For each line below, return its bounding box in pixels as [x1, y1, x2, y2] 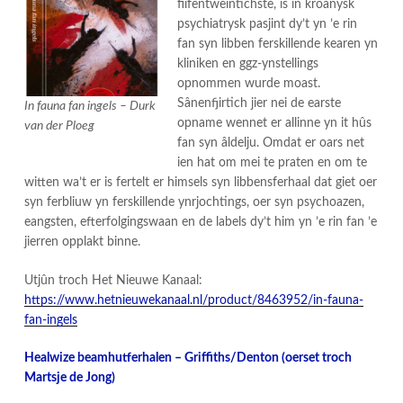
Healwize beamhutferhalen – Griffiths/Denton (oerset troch [24, 351, 352, 364]
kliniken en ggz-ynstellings [177, 58, 319, 71]
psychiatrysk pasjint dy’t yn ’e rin [177, 18, 358, 31]
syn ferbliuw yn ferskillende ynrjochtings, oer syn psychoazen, [24, 196, 364, 210]
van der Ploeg [24, 120, 94, 133]
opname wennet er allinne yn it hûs [177, 117, 372, 130]
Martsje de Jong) [24, 371, 115, 384]
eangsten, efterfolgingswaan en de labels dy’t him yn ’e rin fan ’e [24, 216, 377, 229]
